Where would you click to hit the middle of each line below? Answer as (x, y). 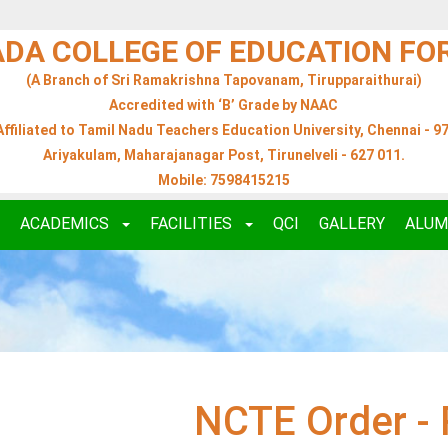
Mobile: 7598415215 (223, 180)
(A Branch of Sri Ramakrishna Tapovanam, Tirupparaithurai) (223, 80)
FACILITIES (193, 223)
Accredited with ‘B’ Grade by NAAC (224, 105)
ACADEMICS (66, 223)
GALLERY (352, 223)
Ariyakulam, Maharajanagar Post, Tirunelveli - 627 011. (223, 155)
